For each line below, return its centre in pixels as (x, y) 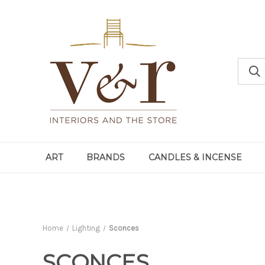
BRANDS (106, 157)
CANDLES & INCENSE (195, 157)
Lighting (86, 228)
